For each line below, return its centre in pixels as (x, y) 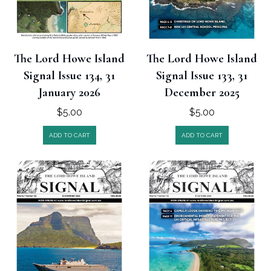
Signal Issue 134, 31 (69, 75)
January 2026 (69, 92)
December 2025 (202, 92)
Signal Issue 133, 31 (202, 75)
